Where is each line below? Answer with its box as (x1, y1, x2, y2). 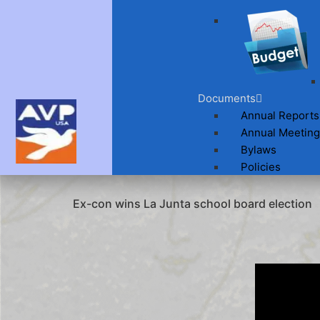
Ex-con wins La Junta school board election (73, 196, 312, 211)
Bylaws (241, 143, 277, 157)
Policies (241, 160, 281, 174)
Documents (198, 91, 256, 106)
